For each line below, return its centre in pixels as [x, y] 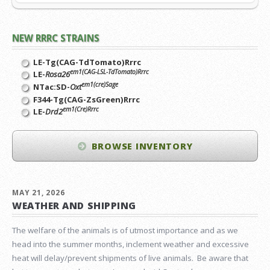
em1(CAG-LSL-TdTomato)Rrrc [109, 71]
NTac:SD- [52, 86]
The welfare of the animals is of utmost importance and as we [125, 231]
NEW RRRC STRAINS [56, 38]
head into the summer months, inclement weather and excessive [130, 244]
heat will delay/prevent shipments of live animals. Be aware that [130, 258]
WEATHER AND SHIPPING [74, 206]
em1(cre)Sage [100, 84]
